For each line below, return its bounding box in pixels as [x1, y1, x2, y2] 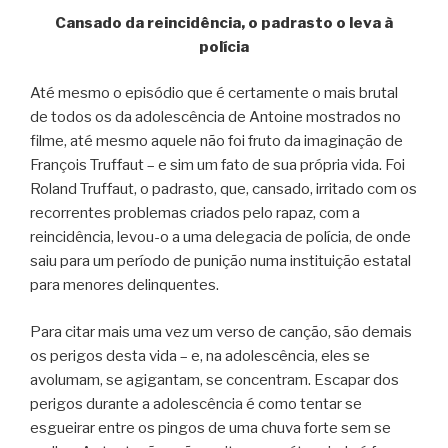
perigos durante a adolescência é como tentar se [30, 394, 362, 413]
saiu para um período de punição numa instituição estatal [30, 252, 411, 271]
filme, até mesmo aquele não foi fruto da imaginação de [30, 132, 403, 151]
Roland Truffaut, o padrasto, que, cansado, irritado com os [30, 180, 417, 199]
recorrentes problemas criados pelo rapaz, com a [30, 204, 360, 223]
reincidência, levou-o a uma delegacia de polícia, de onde [30, 228, 411, 247]
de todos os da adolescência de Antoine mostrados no [30, 108, 401, 127]
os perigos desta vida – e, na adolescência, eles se [30, 346, 370, 365]
